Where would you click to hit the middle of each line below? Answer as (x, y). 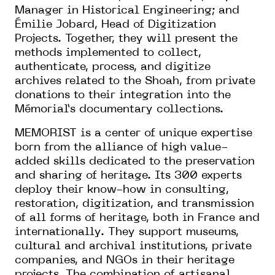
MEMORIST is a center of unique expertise (134, 133)
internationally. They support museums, (127, 232)
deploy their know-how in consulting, (122, 190)
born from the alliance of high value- (122, 147)
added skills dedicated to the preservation (135, 161)
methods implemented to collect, (108, 53)
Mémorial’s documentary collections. (119, 109)
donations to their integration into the (123, 95)
